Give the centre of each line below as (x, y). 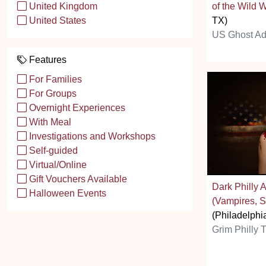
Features (47, 60)
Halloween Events (66, 193)
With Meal (49, 122)
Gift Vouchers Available (77, 179)
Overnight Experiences (76, 108)
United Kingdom (62, 6)
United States (56, 20)
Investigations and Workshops (91, 136)
